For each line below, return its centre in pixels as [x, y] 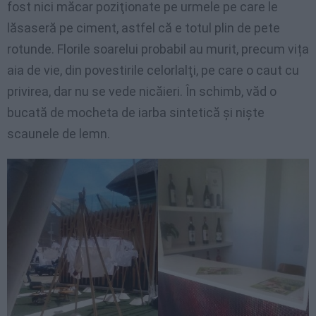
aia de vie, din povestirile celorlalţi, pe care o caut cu [153, 70]
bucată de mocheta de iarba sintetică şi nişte [136, 112]
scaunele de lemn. [59, 133]
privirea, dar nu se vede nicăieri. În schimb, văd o [142, 91]
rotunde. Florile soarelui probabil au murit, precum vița [158, 49]
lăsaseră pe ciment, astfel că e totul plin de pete [144, 28]
